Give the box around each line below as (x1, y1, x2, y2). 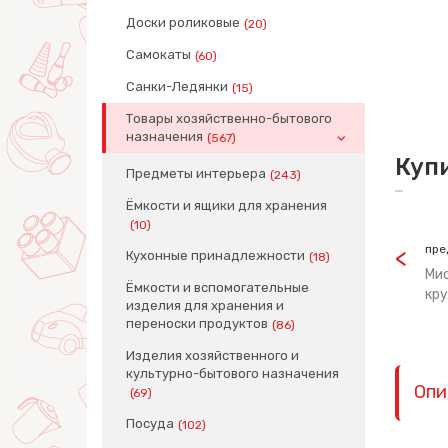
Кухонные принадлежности (126, 248, 305, 263)
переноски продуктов (126, 316, 268, 331)
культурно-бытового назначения (126, 366, 339, 381)
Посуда (126, 416, 174, 431)
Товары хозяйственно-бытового (126, 111, 332, 126)
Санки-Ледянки (126, 79, 228, 94)
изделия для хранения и (126, 298, 284, 313)
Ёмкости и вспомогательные (126, 280, 309, 295)
